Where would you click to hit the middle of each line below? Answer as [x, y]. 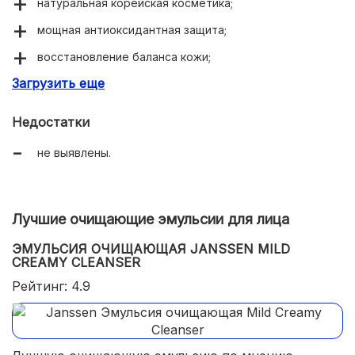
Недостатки [51, 122]
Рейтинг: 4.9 [51, 286]
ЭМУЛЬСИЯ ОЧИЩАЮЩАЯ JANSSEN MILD [151, 249]
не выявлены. [74, 153]
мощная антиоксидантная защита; [132, 30]
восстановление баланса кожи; [124, 57]
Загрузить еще [58, 83]
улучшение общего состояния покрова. [147, 84]
